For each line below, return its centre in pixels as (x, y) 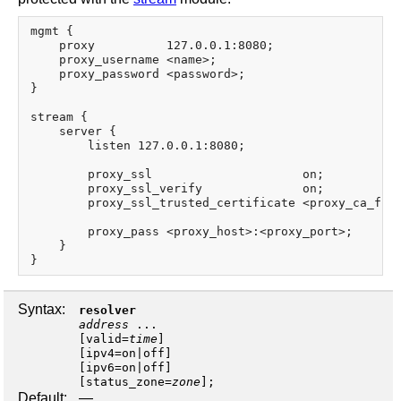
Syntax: (42, 310)
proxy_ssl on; (177, 175)
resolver (107, 311)
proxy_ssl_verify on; (177, 189)
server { (73, 132)
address (104, 325)
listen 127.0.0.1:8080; (138, 146)
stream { (59, 117)
